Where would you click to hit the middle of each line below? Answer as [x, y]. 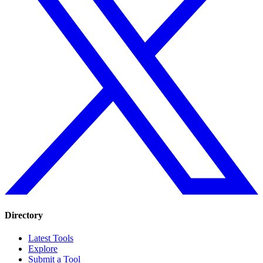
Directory [24, 215]
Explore [43, 248]
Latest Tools [51, 238]
